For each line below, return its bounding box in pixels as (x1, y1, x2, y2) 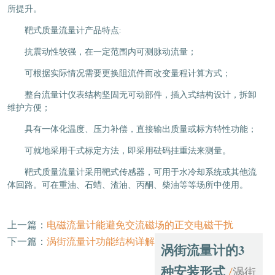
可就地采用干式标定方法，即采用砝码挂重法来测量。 (24, 145, 231, 156)
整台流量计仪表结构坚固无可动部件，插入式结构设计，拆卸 (24, 90, 257, 100)
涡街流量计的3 (160, 241, 244, 259)
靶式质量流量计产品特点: (24, 25, 121, 36)
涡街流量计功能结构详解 (46, 236, 155, 247)
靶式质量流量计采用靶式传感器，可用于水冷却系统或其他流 (24, 167, 257, 177)
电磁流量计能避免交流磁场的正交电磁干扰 (46, 219, 233, 231)
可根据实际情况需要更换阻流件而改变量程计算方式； (24, 68, 231, 79)
